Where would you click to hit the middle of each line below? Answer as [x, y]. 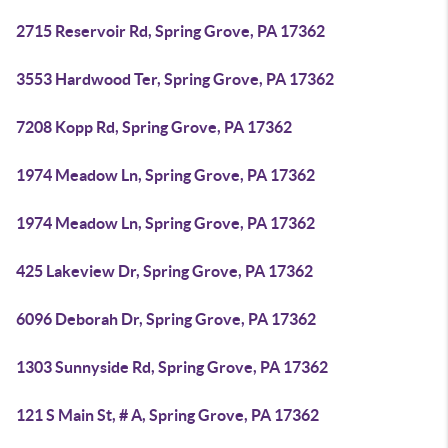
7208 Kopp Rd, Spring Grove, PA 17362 [154, 127]
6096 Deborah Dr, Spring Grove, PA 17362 [166, 319]
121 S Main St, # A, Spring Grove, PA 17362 [167, 415]
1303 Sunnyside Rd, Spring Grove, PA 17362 [172, 367]
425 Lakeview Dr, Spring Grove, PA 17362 [164, 271]
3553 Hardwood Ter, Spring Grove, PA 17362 [175, 79]
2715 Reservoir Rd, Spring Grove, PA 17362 [170, 31]
